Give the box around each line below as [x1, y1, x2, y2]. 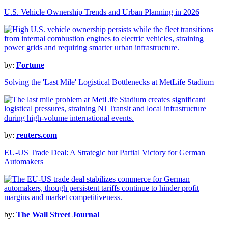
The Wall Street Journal [16, 210, 99, 219]
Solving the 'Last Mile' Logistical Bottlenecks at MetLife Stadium [4, 78, 214, 87]
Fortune [16, 61, 44, 70]
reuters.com [16, 131, 57, 140]
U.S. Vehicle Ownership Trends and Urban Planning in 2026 [4, 8, 199, 17]
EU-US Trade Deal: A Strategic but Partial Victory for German [4, 148, 205, 157]
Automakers [4, 157, 43, 166]
